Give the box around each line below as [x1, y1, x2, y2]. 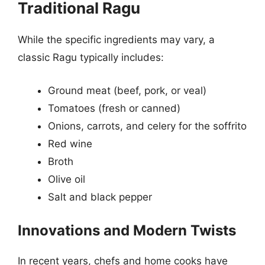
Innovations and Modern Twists [18, 222, 236, 239]
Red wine [48, 137, 92, 150]
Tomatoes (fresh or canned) [48, 102, 180, 114]
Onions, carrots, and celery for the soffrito [48, 119, 247, 132]
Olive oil [48, 173, 85, 185]
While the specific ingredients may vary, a [18, 34, 215, 46]
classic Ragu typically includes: [18, 51, 164, 63]
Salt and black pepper [48, 190, 152, 203]
